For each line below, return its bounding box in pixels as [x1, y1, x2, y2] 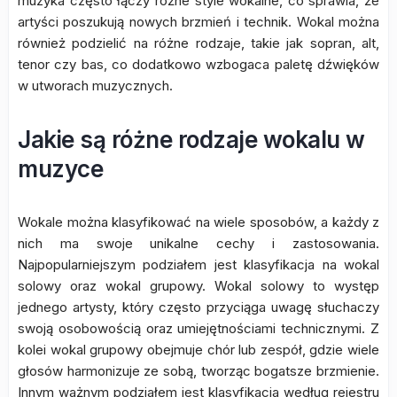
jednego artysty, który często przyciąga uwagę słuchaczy [18, 298, 379, 315]
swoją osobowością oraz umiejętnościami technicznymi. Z [18, 319, 379, 337]
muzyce [18, 154, 103, 183]
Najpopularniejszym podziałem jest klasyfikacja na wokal [18, 255, 379, 273]
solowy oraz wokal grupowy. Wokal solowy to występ [18, 276, 379, 294]
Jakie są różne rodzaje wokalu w [18, 125, 365, 153]
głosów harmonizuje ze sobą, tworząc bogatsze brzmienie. [18, 362, 379, 379]
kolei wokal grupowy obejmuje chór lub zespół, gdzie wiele [18, 340, 379, 358]
